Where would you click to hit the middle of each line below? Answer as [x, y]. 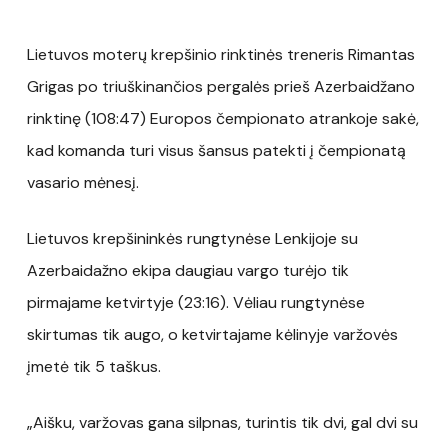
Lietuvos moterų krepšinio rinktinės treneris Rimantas [220, 54]
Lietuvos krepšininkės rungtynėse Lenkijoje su [192, 238]
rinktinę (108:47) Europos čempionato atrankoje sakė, [222, 118]
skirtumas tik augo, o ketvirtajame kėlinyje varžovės [212, 334]
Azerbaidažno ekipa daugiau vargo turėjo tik [187, 270]
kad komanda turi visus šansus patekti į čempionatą [216, 150]
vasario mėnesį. [82, 182]
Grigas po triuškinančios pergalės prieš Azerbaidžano [220, 86]
